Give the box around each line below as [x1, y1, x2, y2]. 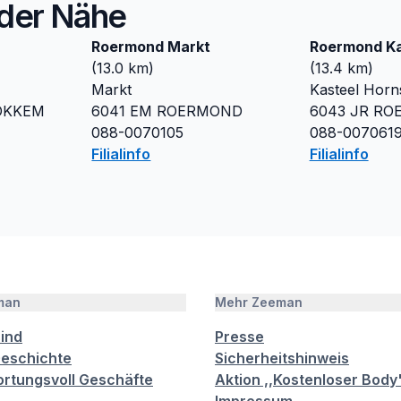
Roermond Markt [91, 38, 211, 55]
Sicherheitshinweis [215, 349, 349, 367]
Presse [215, 328, 264, 346]
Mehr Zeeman [215, 294, 303, 310]
